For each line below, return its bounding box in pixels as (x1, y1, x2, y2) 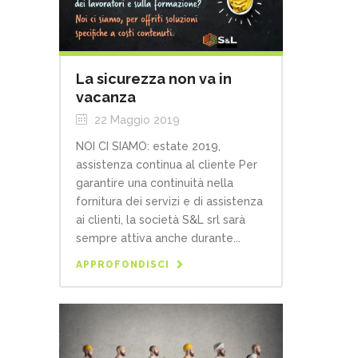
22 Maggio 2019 (91, 113, 180, 126)
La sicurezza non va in (76, 70, 232, 87)
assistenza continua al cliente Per (76, 157, 257, 171)
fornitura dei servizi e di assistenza (76, 194, 263, 208)
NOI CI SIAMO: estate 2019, (76, 139, 221, 153)
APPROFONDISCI (76, 258, 169, 270)
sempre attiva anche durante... (76, 231, 241, 245)
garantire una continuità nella (76, 176, 233, 189)
